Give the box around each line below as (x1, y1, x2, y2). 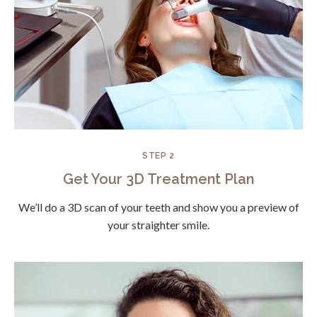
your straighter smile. (108, 218, 209, 232)
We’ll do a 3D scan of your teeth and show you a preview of (18, 200, 299, 214)
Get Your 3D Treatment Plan (63, 171, 254, 188)
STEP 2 (142, 151, 175, 161)
